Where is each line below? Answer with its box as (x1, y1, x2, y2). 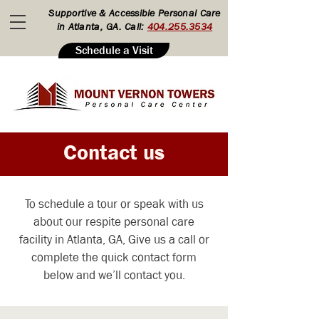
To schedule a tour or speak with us (24, 197, 204, 211)
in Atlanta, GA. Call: (56, 20, 147, 33)
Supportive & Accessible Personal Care (48, 6, 221, 19)
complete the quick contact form (31, 250, 197, 265)
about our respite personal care (33, 214, 194, 229)
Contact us (63, 139, 164, 166)
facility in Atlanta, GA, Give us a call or (19, 232, 209, 247)
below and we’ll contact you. (43, 268, 185, 283)
